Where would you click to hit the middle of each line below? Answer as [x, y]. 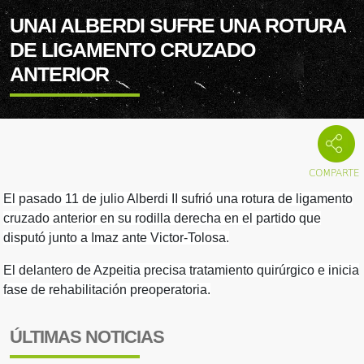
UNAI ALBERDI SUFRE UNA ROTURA [178, 26]
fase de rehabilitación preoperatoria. [107, 290]
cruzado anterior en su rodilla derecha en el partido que [162, 218]
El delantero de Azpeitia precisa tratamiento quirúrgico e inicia [181, 270]
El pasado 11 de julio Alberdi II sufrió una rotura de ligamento [178, 199]
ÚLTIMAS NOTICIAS [87, 337]
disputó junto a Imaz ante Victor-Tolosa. [116, 238]
